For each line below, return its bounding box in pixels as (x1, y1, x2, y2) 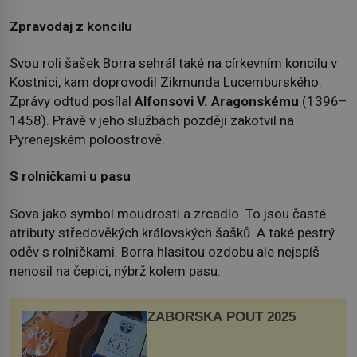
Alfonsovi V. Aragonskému (135, 93, 299, 110)
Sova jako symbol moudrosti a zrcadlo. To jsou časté (10, 205, 326, 222)
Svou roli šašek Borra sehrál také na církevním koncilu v (10, 55, 337, 72)
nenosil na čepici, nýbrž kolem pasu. (10, 262, 221, 279)
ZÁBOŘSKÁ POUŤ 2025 (147, 309, 296, 325)
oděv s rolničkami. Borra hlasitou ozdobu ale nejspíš (10, 243, 320, 260)
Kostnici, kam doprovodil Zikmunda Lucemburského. (10, 74, 322, 91)
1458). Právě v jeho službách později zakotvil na (10, 112, 294, 129)
